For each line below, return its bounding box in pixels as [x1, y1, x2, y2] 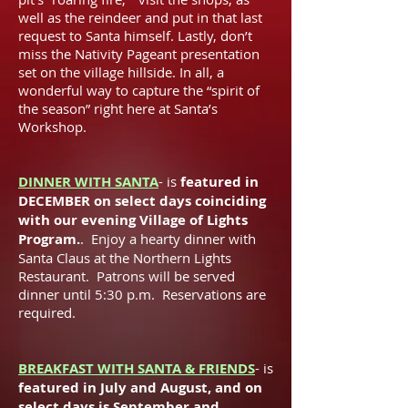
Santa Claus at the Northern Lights [18, 249, 231, 267]
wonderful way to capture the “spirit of [18, 81, 260, 99]
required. [18, 303, 76, 321]
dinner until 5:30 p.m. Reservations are [18, 285, 266, 303]
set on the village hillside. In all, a [18, 63, 224, 81]
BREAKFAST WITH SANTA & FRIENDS [18, 359, 255, 378]
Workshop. [18, 117, 87, 136]
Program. [18, 229, 80, 249]
